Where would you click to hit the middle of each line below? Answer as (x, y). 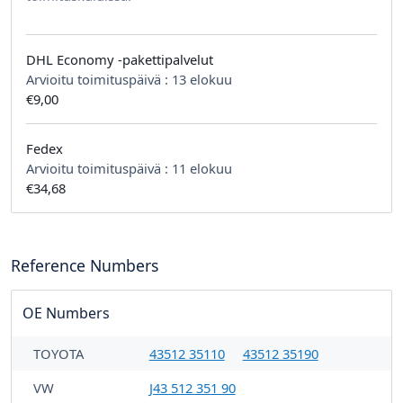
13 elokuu (202, 79)
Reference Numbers (85, 265)
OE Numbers (66, 313)
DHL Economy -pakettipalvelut (120, 59)
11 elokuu (202, 168)
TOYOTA (58, 353)
